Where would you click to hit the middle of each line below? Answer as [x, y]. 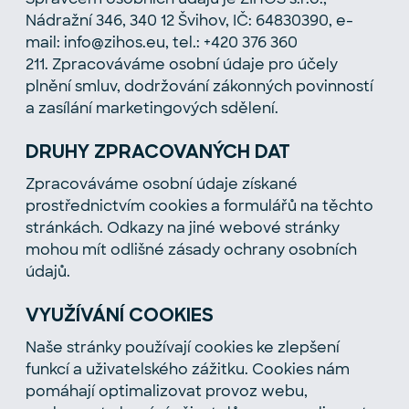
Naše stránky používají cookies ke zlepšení [183, 347]
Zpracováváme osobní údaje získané [162, 184]
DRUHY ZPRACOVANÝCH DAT [158, 153]
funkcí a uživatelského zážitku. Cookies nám [188, 369]
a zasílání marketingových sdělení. [152, 108]
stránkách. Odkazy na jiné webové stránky [183, 227]
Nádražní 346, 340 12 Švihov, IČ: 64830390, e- [189, 20]
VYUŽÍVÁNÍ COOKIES [120, 316]
